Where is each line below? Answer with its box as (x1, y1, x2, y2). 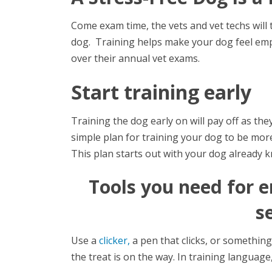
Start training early (71, 79, 251, 106)
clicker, (99, 234, 130, 248)
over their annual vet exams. (71, 52, 202, 66)
